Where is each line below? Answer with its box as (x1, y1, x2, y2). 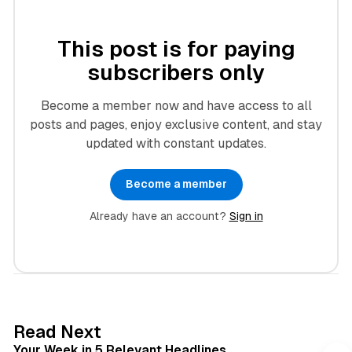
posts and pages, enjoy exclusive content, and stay (30, 116, 322, 132)
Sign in (229, 209, 263, 222)
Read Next (13, 321, 101, 342)
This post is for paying (57, 35, 295, 61)
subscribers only (87, 59, 265, 85)
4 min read (273, 317, 324, 329)
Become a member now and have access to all (40, 97, 312, 113)
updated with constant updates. (86, 135, 266, 151)
